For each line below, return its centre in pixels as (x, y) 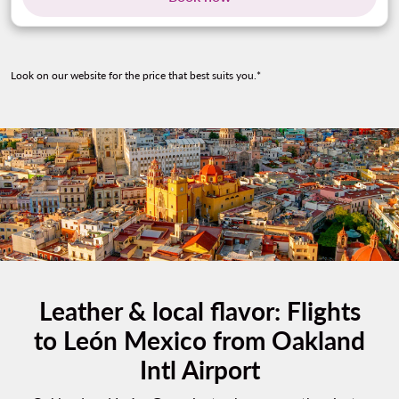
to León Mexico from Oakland (199, 341)
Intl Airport (199, 370)
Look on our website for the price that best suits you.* (136, 75)
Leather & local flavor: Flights (199, 311)
